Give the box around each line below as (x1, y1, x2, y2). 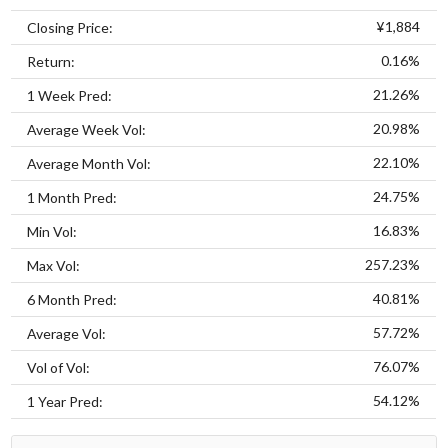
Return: (27, 52, 76, 70)
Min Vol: (27, 222, 78, 240)
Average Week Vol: (27, 120, 147, 138)
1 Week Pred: (27, 86, 113, 104)
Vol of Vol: (27, 358, 91, 376)
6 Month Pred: (27, 290, 118, 308)
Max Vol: (27, 256, 81, 274)
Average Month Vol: (27, 154, 152, 172)
